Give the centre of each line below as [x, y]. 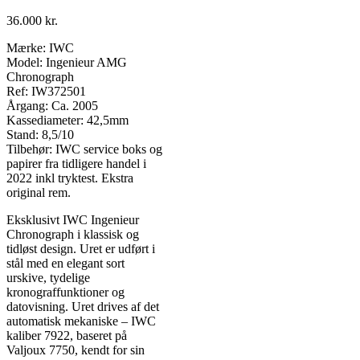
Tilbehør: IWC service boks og [84, 149]
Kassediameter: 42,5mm [67, 120]
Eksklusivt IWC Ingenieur [73, 219]
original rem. [39, 192]
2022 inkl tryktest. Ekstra [70, 178]
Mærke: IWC [40, 47]
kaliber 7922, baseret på [67, 335]
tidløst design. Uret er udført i [81, 248]
